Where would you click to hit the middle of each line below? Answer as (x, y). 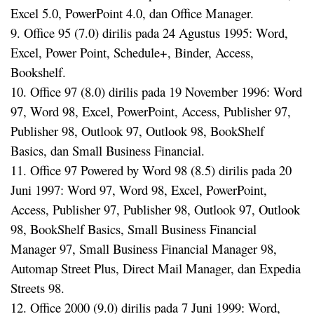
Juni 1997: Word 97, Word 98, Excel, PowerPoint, (139, 189)
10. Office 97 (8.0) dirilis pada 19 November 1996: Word (156, 91)
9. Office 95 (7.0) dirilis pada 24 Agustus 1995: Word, (149, 32)
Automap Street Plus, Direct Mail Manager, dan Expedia (156, 268)
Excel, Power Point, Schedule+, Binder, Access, (132, 52)
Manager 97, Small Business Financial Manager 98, (144, 248)
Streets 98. (37, 287)
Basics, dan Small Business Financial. (108, 150)
